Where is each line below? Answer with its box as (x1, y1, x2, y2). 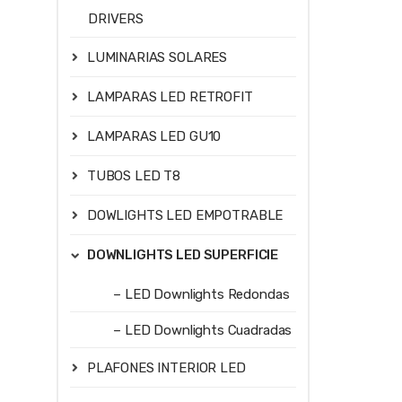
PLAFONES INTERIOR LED (86, 360, 246, 377)
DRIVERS (88, 10, 144, 27)
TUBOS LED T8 (86, 168, 181, 185)
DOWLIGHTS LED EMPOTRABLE (86, 207, 284, 224)
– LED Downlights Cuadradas (113, 322, 293, 339)
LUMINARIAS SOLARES (86, 49, 228, 66)
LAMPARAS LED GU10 (86, 128, 222, 145)
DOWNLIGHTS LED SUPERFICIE (86, 247, 279, 264)
